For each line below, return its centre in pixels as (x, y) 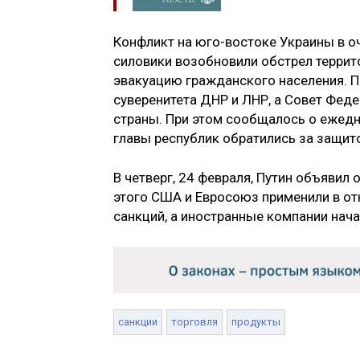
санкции (138, 321)
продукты (256, 321)
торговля (194, 321)
